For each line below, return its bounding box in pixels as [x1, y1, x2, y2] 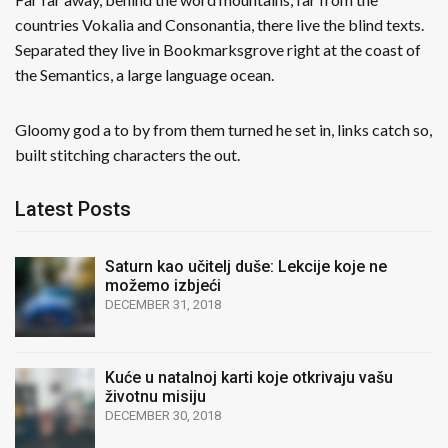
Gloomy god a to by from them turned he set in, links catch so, [15, 120, 432, 139]
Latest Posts [15, 197, 131, 221]
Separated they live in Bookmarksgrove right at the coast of [15, 40, 421, 59]
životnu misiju [105, 387, 206, 406]
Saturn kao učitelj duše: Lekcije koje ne [105, 257, 387, 276]
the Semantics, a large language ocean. [15, 65, 274, 84]
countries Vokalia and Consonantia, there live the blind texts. [15, 15, 424, 34]
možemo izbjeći [105, 276, 221, 295]
